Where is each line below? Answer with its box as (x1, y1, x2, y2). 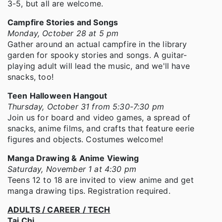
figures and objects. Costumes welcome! (7, 134, 164, 145)
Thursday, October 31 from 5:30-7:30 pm (7, 102, 165, 112)
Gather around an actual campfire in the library (7, 39, 187, 50)
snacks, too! (7, 72, 54, 82)
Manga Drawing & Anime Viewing (7, 153, 139, 164)
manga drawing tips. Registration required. (7, 186, 170, 196)
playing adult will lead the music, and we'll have (7, 61, 190, 71)
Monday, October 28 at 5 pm (7, 28, 119, 39)
